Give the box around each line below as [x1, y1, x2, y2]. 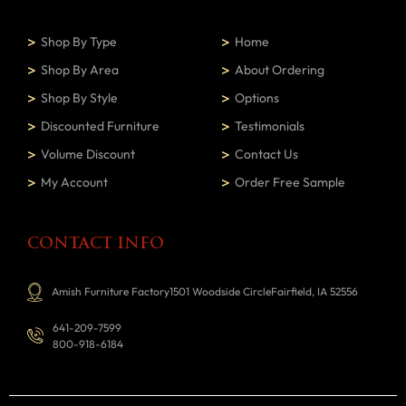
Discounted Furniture [41, 117, 159, 134]
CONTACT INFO [27, 236, 164, 252]
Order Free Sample [235, 173, 345, 190]
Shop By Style [41, 89, 118, 106]
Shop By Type [41, 33, 117, 50]
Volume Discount [41, 145, 135, 162]
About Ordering [235, 61, 324, 78]
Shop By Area [41, 61, 119, 78]
